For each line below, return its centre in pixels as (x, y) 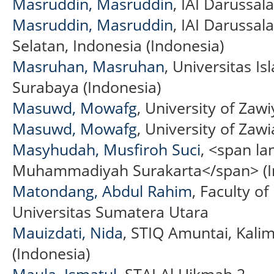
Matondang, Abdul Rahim (102, 191)
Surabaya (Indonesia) (87, 87)
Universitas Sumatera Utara (110, 211)
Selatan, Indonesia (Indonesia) (118, 45)
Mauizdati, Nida (68, 232)
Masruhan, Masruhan (88, 66)
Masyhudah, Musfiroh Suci (106, 149)
